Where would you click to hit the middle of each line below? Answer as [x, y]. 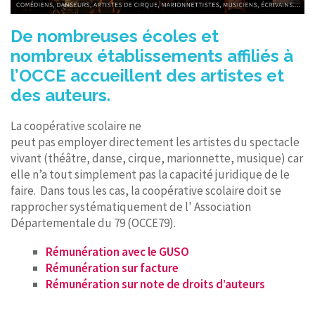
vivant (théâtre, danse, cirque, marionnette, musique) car [157, 158]
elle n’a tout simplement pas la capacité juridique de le [150, 174]
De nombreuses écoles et [115, 36]
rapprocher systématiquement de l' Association [131, 206]
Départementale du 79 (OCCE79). [93, 223]
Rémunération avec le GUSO [117, 251]
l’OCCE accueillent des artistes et [147, 75]
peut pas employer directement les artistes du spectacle [155, 142]
